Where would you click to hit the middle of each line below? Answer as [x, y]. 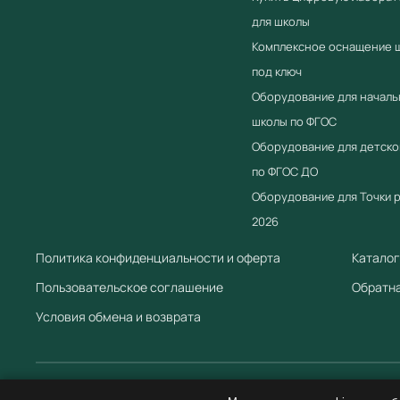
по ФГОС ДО [285, 171]
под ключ [277, 71]
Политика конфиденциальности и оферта [158, 257]
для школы [281, 21]
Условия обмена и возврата [118, 316]
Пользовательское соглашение [129, 287]
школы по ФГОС [294, 121]
